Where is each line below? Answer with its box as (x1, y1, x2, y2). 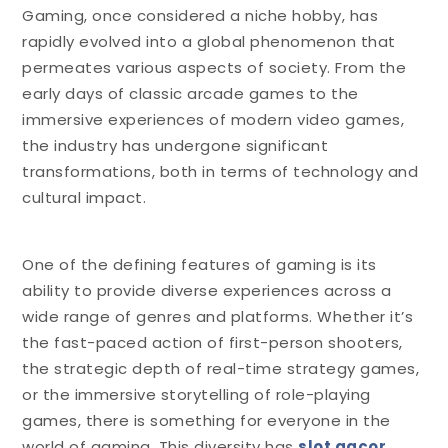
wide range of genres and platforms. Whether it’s (22, 305, 414, 327)
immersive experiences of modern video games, (22, 108, 405, 130)
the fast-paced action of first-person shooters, (22, 331, 403, 353)
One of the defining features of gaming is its (22, 253, 377, 275)
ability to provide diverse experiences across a (22, 279, 392, 301)
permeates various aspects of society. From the (22, 56, 407, 78)
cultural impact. (22, 186, 147, 208)
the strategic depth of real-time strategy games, (22, 357, 420, 379)
